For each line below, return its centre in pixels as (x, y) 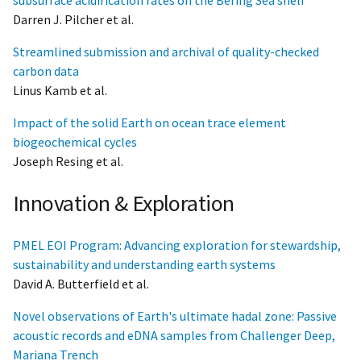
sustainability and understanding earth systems (144, 264)
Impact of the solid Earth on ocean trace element (149, 122)
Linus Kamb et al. (60, 90)
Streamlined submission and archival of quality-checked (166, 51)
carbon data (46, 71)
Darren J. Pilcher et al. (73, 19)
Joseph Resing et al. (68, 161)
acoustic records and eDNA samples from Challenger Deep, (174, 335)
